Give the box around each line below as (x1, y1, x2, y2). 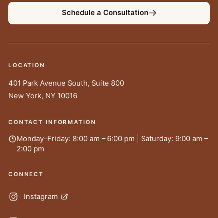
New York (8, 91, 41, 100)
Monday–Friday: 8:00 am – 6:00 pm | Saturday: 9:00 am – (17, 134, 208, 143)
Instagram (23, 192, 58, 201)
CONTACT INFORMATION (8, 119, 96, 126)
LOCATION (8, 62, 45, 69)
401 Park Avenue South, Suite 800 (8, 79, 124, 88)
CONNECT (8, 171, 44, 178)
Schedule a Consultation (61, 8, 148, 17)
